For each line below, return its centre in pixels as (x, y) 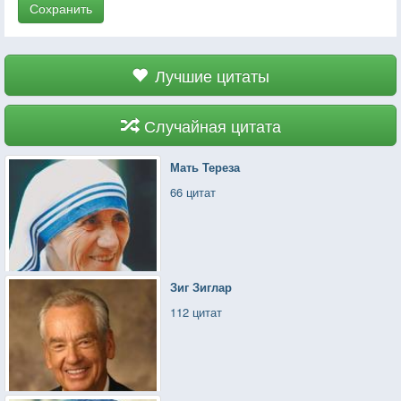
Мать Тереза (205, 166)
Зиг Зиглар (201, 286)
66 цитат (193, 192)
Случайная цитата (212, 125)
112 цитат (196, 311)
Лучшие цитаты (212, 75)
